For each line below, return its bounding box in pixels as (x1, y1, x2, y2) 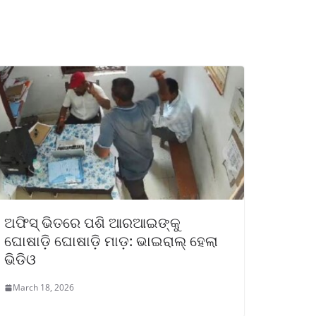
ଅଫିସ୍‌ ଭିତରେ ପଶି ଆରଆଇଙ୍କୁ (4, 213, 181, 233)
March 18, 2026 (13, 281, 74, 294)
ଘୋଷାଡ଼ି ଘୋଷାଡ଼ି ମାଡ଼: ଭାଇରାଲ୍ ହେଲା (4, 231, 218, 251)
